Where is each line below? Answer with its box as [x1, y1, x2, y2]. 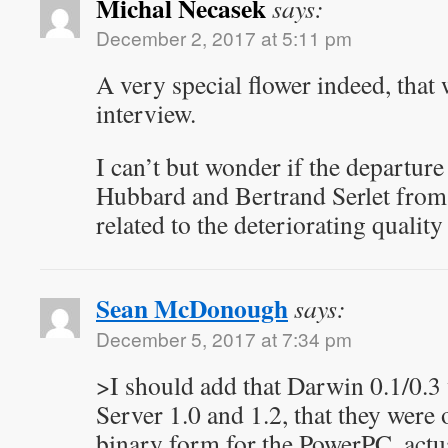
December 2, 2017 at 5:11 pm [96, 24, 352, 51]
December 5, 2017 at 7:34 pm [96, 325, 352, 352]
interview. [96, 96, 196, 130]
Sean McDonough [96, 289, 288, 327]
